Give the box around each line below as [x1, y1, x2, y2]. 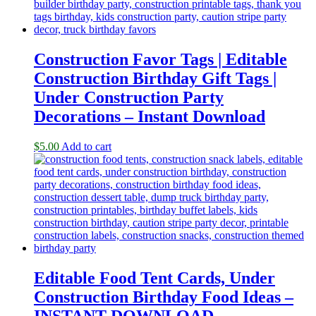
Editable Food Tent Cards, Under [34, 268, 275, 287]
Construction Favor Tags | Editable [34, 50, 287, 69]
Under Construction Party [34, 88, 224, 107]
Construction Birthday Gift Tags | [34, 69, 276, 88]
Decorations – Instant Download [34, 107, 265, 126]
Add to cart [61, 140, 111, 152]
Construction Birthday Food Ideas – [34, 287, 293, 306]
